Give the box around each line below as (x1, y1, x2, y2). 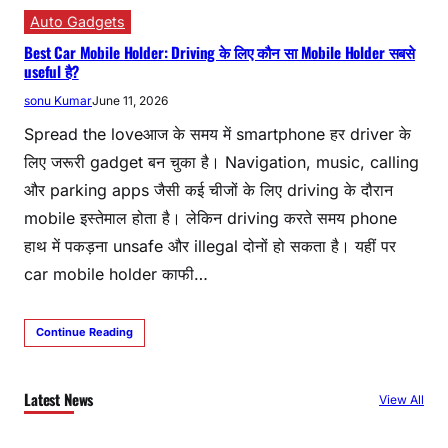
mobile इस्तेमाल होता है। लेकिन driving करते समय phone (24, 208, 397, 229)
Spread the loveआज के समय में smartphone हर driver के (24, 124, 411, 145)
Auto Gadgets (30, 13, 125, 31)
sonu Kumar (24, 93, 92, 109)
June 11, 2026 (92, 93, 168, 109)
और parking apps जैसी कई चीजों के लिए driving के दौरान (24, 180, 393, 201)
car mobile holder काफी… (24, 264, 208, 285)
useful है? (24, 60, 79, 83)
